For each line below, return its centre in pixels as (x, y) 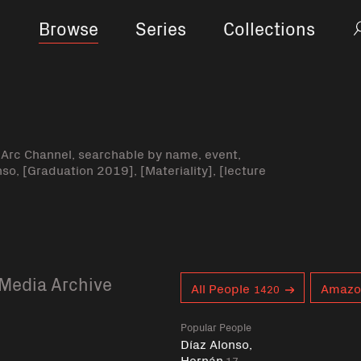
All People (220, 288)
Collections (269, 27)
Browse (68, 27)
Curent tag (212, 280)
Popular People (216, 327)
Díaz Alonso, (216, 343)
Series (160, 27)
